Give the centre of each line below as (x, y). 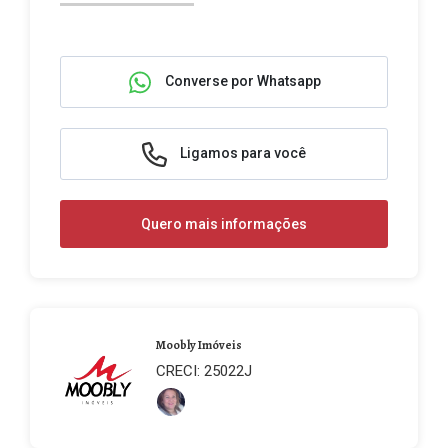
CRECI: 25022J (204, 371)
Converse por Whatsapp (241, 80)
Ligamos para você (241, 152)
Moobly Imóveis (199, 345)
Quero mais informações (224, 223)
